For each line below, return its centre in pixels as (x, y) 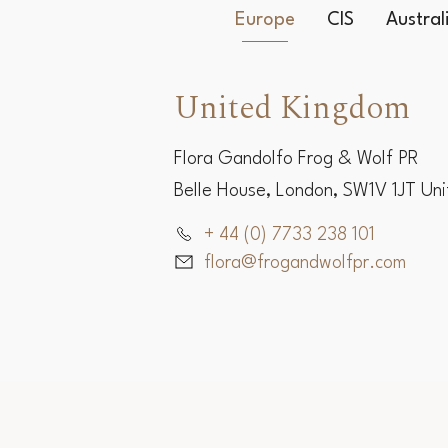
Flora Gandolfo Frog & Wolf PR (296, 237)
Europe (264, 98)
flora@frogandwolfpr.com (305, 341)
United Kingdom (292, 187)
